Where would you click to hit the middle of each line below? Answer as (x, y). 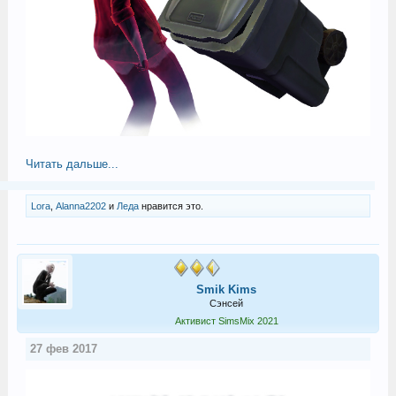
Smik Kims (226, 289)
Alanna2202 (80, 206)
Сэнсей (226, 303)
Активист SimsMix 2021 (226, 320)
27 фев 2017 (63, 348)
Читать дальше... (72, 164)
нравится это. (171, 206)
